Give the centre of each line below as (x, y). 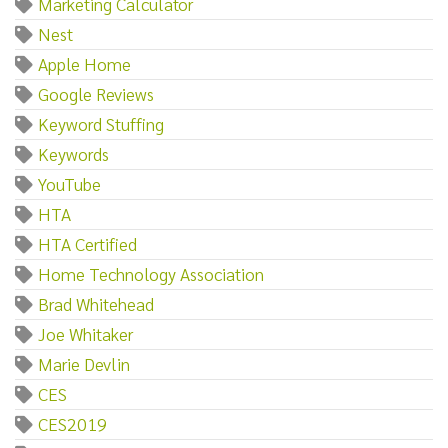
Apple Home (84, 63)
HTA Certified (87, 243)
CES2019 (72, 423)
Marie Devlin (84, 363)
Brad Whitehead (96, 303)
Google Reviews (96, 93)
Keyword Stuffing (101, 123)
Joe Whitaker (85, 333)
